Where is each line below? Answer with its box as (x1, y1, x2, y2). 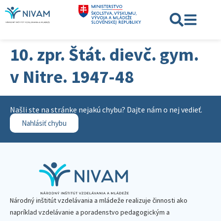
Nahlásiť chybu (22, 118, 67, 128)
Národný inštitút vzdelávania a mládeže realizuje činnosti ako (10, 196, 187, 205)
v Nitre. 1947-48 (10, 66, 134, 88)
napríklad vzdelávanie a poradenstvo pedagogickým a (10, 208, 170, 217)
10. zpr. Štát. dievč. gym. (10, 43, 199, 66)
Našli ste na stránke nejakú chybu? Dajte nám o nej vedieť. (10, 105, 202, 114)
